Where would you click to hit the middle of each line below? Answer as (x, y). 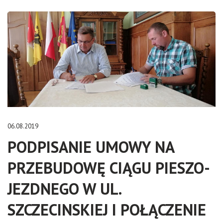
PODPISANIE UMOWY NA (91, 147)
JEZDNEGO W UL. (64, 188)
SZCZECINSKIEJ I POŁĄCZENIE (107, 209)
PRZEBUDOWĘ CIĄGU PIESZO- (109, 167)
